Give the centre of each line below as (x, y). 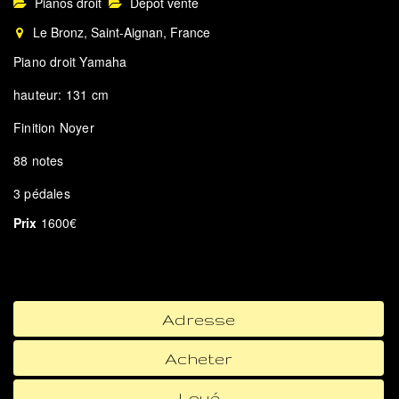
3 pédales (42, 193)
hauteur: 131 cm (61, 94)
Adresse (199, 318)
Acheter (199, 358)
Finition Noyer (54, 127)
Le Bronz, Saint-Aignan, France (120, 32)
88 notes (39, 160)
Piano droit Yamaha (70, 61)
